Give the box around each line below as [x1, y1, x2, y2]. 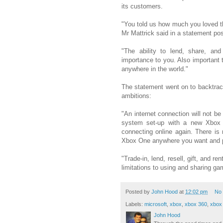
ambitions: [121, 92, 151, 100]
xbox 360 [185, 201, 207, 207]
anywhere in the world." [121, 65, 188, 73]
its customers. [121, 2, 163, 10]
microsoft [144, 201, 167, 207]
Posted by [125, 189, 151, 195]
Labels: [125, 201, 144, 207]
